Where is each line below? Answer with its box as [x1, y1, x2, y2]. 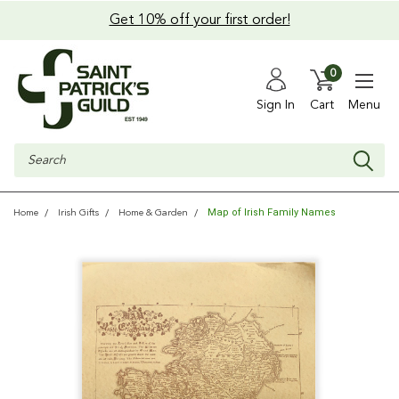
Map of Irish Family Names [208, 207, 336, 218]
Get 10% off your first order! [109, 13, 290, 28]
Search [13, 145, 52, 158]
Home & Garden [118, 208, 188, 218]
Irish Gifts [58, 208, 99, 218]
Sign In [256, 98, 295, 111]
